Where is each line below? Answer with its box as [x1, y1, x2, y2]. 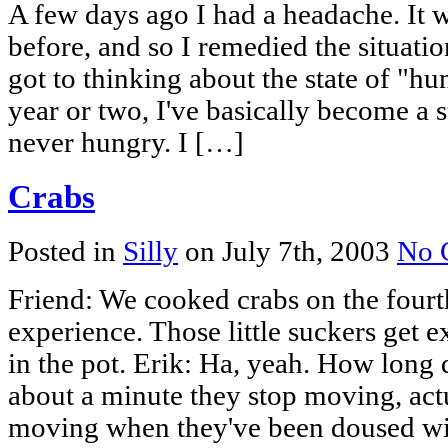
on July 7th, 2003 [178, 236, 397, 268]
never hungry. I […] [8, 127, 244, 159]
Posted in [8, 236, 123, 268]
